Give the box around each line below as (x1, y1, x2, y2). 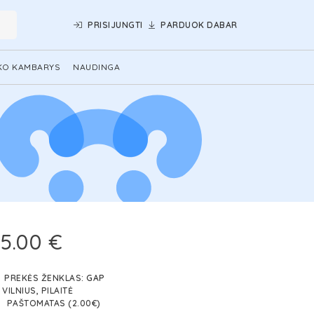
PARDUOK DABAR (161, 19, 238, 30)
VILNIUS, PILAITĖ (2, 285, 73, 296)
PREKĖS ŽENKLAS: (4, 273, 86, 283)
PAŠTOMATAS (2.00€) (4, 298, 101, 308)
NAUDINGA (73, 62, 120, 72)
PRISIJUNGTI (88, 19, 143, 30)
